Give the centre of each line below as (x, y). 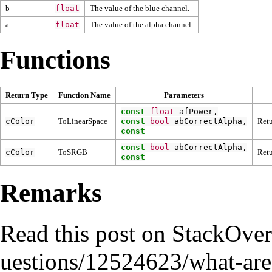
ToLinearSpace (83, 121)
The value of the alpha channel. (141, 24)
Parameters (184, 95)
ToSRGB (73, 152)
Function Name (84, 95)
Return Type (27, 95)
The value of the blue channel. (140, 8)
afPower (196, 112)
